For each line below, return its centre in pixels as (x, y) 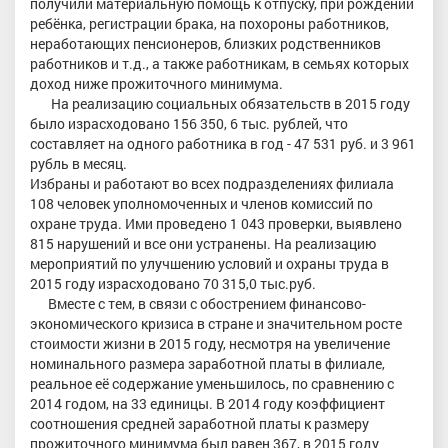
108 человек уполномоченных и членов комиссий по (201, 203)
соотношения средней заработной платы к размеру (199, 423)
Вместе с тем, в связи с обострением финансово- (198, 303)
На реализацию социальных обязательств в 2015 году (220, 103)
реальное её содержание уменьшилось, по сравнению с (212, 383)
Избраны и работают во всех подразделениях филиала (212, 183)
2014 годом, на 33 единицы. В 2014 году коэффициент (207, 403)
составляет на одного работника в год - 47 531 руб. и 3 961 (223, 143)
